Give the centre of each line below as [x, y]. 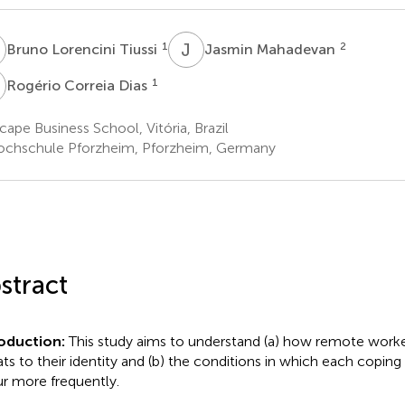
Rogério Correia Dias [78, 85]
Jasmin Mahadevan [271, 49]
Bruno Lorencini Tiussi [83, 49]
